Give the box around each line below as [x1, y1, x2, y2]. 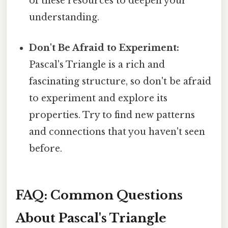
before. [29, 142, 63, 154]
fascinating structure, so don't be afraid [29, 75, 212, 87]
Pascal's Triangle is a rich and [29, 59, 165, 70]
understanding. [29, 12, 100, 23]
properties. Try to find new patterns [29, 109, 195, 121]
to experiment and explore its [29, 92, 168, 104]
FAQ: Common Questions [16, 188, 183, 203]
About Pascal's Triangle [16, 211, 166, 226]
